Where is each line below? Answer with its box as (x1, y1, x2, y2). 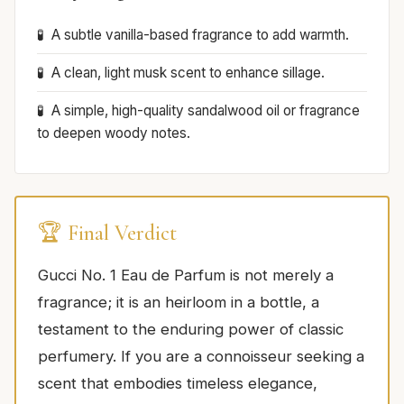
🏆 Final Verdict (38, 219, 177, 246)
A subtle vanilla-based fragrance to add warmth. (51, 25, 349, 43)
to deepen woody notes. (37, 124, 190, 142)
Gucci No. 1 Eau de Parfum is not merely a (38, 265, 334, 284)
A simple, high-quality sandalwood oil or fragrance (51, 101, 360, 119)
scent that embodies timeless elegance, (38, 373, 317, 392)
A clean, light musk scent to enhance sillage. (51, 63, 325, 81)
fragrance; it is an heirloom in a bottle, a (38, 292, 319, 311)
